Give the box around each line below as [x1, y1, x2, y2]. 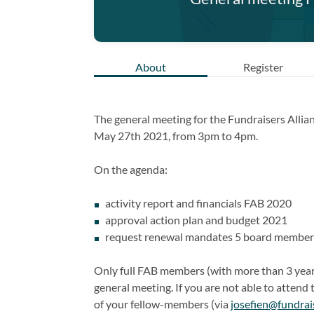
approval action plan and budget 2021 [105, 212, 288, 226]
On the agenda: [94, 162, 168, 176]
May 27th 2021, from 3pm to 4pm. [94, 128, 259, 142]
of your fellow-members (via [94, 296, 231, 310]
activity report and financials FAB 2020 [105, 196, 292, 210]
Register [243, 60, 284, 74]
